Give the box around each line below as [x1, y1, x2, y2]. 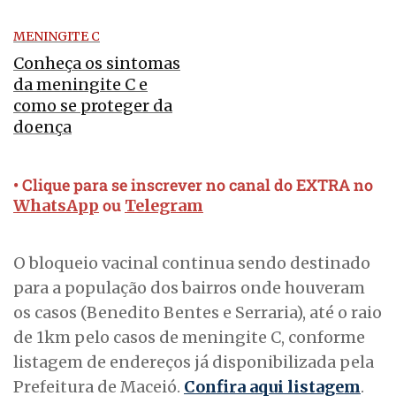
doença [13, 117, 72, 138]
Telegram [125, 195, 203, 217]
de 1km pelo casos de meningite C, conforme [13, 327, 365, 348]
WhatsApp [13, 195, 99, 217]
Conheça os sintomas [13, 53, 180, 74]
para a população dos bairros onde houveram [13, 278, 365, 299]
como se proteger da [13, 95, 172, 117]
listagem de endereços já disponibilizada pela [13, 352, 374, 373]
